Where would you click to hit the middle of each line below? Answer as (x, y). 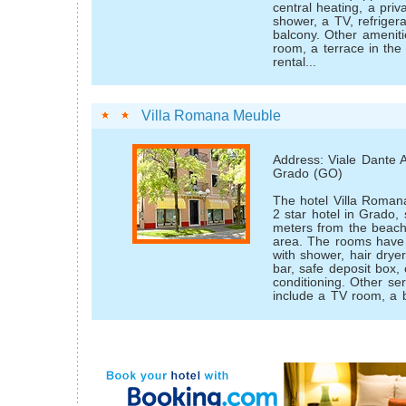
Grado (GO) (308, 173)
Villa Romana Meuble (211, 116)
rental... (295, 62)
